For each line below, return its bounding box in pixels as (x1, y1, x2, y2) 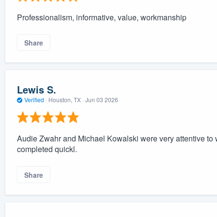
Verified (22, 95, 46, 104)
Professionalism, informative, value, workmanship (16, 12, 186, 23)
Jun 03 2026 (85, 95, 118, 104)
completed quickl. (16, 143, 77, 155)
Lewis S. (16, 82, 56, 96)
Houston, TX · (46, 95, 85, 104)
